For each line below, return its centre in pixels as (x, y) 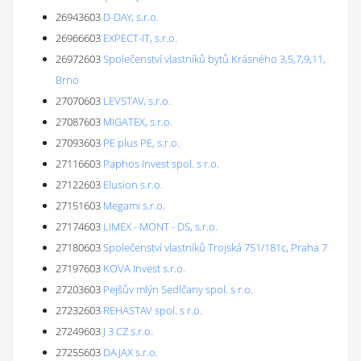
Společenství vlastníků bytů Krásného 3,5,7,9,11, (214, 59)
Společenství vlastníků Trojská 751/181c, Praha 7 (215, 247)
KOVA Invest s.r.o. (144, 268)
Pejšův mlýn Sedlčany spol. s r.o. (178, 289)
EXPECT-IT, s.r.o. (140, 38)
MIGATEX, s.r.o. (138, 122)
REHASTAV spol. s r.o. (153, 310)
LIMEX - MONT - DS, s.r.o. (160, 226)
